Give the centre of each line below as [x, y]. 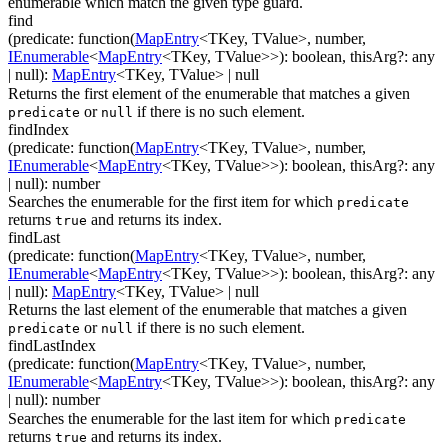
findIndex [38, 129]
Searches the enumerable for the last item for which [171, 418]
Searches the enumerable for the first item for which [172, 201]
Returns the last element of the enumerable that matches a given [207, 310]
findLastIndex [52, 346]
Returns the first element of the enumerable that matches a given [209, 93]
